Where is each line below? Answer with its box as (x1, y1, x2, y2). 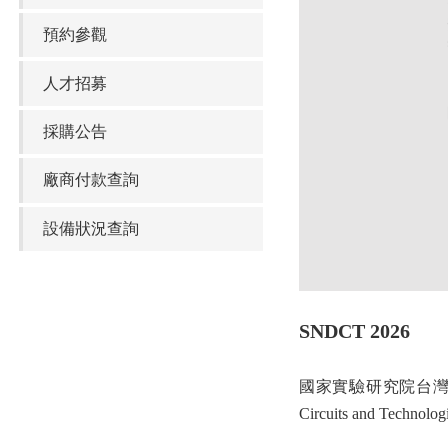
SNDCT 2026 (299, 319, 410, 342)
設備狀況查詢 (42, 219, 139, 237)
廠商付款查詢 (42, 171, 139, 189)
